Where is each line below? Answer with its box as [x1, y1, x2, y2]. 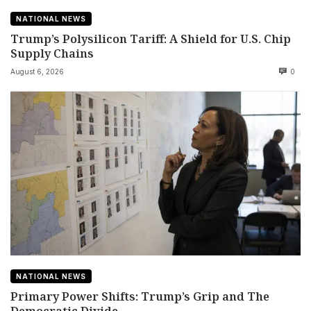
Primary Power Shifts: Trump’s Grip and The [10, 287, 269, 304]
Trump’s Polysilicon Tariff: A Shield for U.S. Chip [10, 31, 291, 47]
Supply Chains [10, 45, 94, 62]
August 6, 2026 [10, 67, 64, 76]
